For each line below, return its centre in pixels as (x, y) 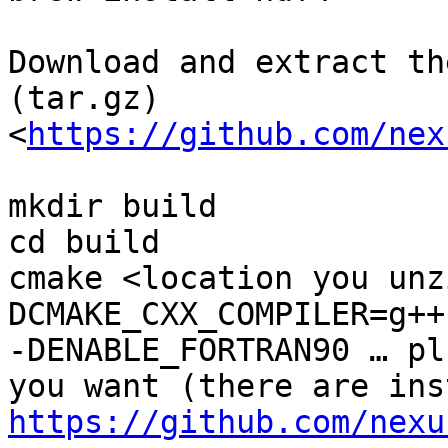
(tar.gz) (84, 98)
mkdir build (112, 206)
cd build (84, 242)
